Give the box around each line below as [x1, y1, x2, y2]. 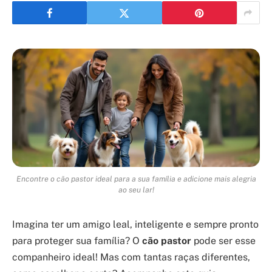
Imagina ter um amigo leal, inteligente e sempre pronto [12, 219, 259, 231]
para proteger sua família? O [12, 235, 142, 247]
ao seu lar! [118, 185, 154, 195]
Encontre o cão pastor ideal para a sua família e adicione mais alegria [16, 174, 256, 184]
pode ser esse [191, 235, 256, 247]
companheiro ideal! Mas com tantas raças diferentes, [12, 251, 250, 263]
